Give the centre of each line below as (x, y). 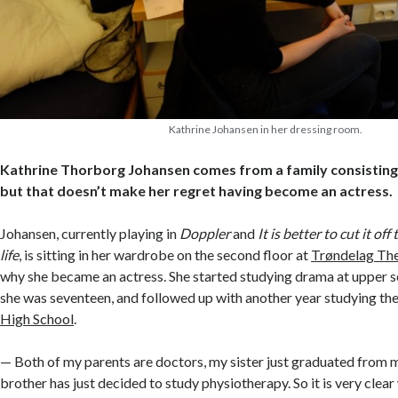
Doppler (205, 233)
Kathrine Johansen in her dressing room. (265, 129)
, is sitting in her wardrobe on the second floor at (165, 254)
